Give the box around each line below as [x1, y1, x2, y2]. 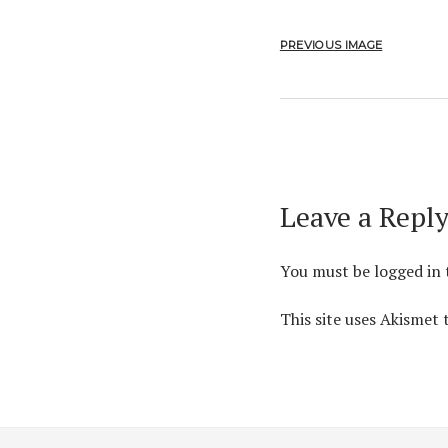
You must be [279, 260, 374, 283]
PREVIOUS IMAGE [279, 37, 383, 52]
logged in [373, 260, 441, 283]
